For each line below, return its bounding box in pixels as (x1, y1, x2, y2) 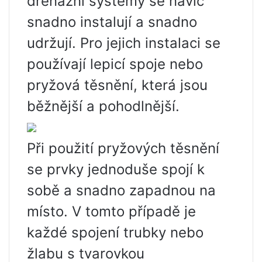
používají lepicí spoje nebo (27, 56, 203, 73)
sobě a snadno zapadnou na (27, 182, 216, 199)
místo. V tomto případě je (27, 203, 196, 220)
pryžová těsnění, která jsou (27, 77, 208, 94)
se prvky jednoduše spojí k (27, 161, 205, 178)
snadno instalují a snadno (27, 13, 197, 31)
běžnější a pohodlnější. (27, 98, 180, 115)
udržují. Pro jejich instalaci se (27, 35, 220, 52)
